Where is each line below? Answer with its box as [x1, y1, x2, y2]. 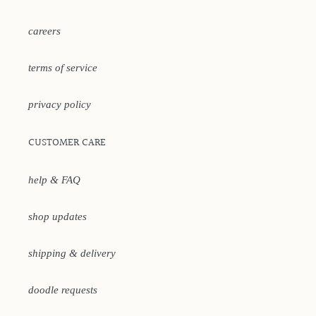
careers [28, 25, 61, 37]
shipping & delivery [28, 247, 116, 259]
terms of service [28, 62, 97, 74]
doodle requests [28, 284, 97, 296]
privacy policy [28, 99, 91, 111]
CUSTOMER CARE [28, 135, 106, 152]
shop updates [28, 210, 87, 222]
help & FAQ [28, 174, 80, 186]
